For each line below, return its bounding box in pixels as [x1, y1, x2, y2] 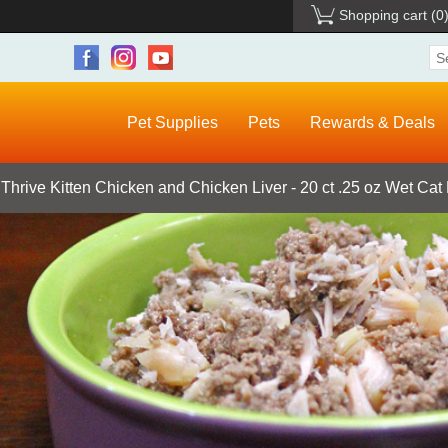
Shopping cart [339, 7, 427, 23]
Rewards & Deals [310, 114, 435, 132]
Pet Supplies [127, 114, 218, 132]
